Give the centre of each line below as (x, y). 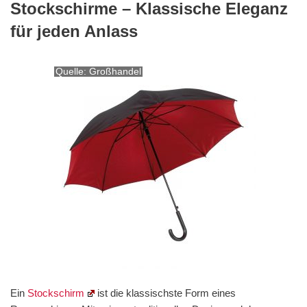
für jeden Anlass (74, 32)
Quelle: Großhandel (99, 72)
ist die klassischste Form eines (165, 293)
